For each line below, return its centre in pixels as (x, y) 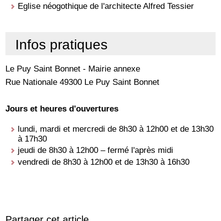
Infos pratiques (62, 44)
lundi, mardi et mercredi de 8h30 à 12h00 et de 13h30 (116, 129)
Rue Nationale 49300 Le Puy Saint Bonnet (83, 82)
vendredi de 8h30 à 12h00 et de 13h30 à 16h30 (104, 162)
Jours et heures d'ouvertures (62, 108)
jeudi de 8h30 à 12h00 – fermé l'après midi (96, 150)
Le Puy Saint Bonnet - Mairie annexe (73, 68)
